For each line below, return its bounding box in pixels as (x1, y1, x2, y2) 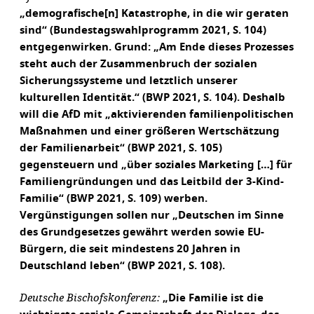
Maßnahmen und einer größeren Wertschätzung (20, 126, 280, 137)
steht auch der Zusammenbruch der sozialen (20, 59, 257, 69)
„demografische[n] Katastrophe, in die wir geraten (20, 8, 289, 19)
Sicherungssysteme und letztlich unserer (20, 76, 238, 86)
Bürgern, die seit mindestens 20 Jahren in (20, 244, 240, 254)
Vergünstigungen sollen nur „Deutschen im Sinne (20, 210, 284, 221)
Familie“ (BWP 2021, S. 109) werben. (20, 193, 207, 204)
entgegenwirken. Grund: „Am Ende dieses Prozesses (20, 42, 294, 53)
